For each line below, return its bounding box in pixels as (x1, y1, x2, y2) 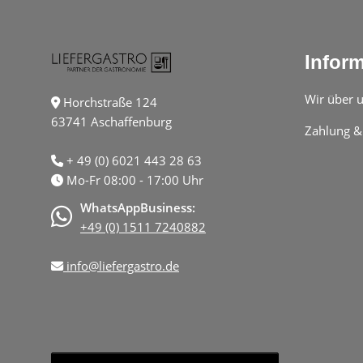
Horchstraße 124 (60, 93, 157, 110)
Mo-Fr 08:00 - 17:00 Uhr (63, 171, 203, 188)
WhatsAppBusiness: (80, 199, 195, 216)
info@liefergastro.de (63, 257, 179, 274)
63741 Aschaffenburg (51, 113, 172, 130)
